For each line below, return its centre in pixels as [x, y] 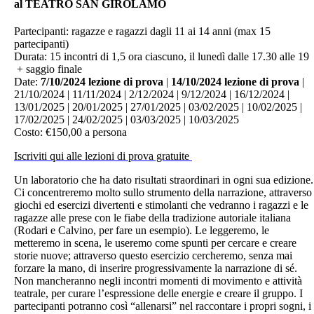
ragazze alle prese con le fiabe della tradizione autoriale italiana [152, 218]
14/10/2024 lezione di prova [235, 82]
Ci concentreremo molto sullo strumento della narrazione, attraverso [163, 193]
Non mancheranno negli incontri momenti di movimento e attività [158, 281]
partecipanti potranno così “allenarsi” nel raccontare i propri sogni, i [163, 306]
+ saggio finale [48, 69]
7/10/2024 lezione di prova [102, 82]
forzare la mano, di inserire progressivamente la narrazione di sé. [156, 268]
